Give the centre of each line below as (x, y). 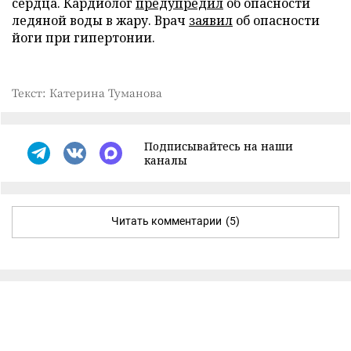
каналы (166, 160)
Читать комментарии (166, 221)
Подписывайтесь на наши (219, 146)
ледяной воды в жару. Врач (100, 20)
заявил (211, 20)
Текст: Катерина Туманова (87, 92)
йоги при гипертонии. (83, 37)
